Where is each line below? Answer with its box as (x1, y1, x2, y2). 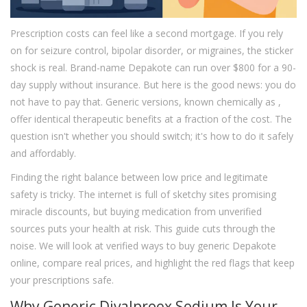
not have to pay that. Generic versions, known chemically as (10, 95, 278, 109)
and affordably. (10, 147, 76, 160)
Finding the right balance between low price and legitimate (10, 171, 268, 184)
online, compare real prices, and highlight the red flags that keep (10, 256, 295, 270)
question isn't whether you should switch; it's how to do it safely (10, 130, 293, 143)
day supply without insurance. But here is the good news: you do (10, 78, 296, 92)
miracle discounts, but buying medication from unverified (10, 205, 262, 219)
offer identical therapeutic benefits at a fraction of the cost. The (10, 112, 292, 126)
